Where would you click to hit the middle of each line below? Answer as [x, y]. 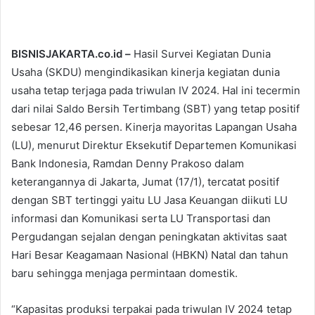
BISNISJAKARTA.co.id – [71, 53]
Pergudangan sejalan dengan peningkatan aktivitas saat [149, 236]
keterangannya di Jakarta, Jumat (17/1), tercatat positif [145, 181]
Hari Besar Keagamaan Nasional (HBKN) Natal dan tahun [150, 255]
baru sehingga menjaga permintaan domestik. [124, 273]
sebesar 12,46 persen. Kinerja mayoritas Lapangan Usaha [154, 127]
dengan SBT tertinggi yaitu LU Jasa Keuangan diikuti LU [149, 200]
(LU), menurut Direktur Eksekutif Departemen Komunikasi [154, 145]
